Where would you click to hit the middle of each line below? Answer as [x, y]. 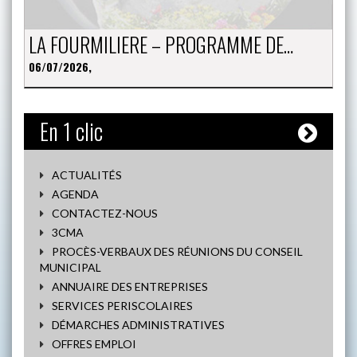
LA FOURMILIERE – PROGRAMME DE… [161, 44]
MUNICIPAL [71, 267]
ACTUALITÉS [87, 175]
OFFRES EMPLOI [94, 343]
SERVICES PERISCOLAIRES [122, 305]
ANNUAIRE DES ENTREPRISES [130, 286]
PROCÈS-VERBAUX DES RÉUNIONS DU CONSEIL [177, 251]
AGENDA [75, 194]
